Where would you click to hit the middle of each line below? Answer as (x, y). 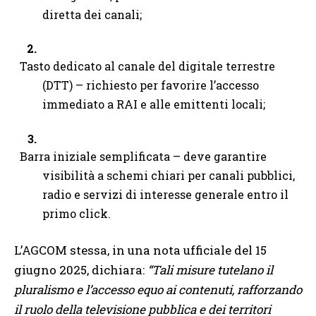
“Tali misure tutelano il (210, 270)
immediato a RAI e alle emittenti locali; (154, 104)
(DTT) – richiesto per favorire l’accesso (151, 85)
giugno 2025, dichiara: (81, 270)
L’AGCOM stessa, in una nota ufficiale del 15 (140, 250)
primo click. (77, 213)
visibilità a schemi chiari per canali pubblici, (169, 175)
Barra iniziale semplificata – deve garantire (143, 156)
